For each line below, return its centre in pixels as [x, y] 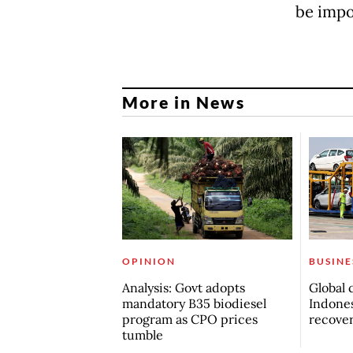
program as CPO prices [190, 320]
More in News [183, 102]
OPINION [149, 262]
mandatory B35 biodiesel [194, 304]
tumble [142, 335]
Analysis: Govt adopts [183, 288]
